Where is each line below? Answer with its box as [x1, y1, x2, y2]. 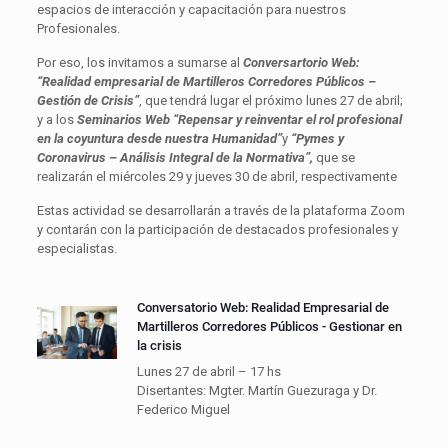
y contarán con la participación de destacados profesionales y [36, 221, 398, 237]
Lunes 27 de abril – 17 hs [136, 363, 281, 379]
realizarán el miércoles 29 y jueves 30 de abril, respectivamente [36, 168, 397, 184]
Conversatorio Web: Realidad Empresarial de [136, 299, 389, 315]
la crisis [136, 337, 182, 353]
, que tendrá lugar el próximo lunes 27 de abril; [138, 92, 403, 108]
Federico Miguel [136, 401, 230, 417]
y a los [36, 111, 77, 127]
